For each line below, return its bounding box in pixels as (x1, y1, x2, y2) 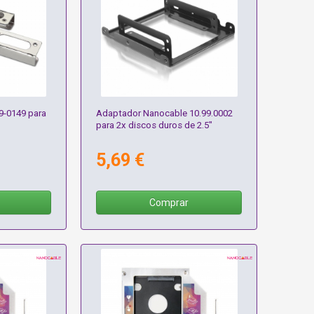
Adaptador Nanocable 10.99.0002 (96, 108, 233, 119)
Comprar (149, 197, 189, 209)
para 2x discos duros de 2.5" (96, 120, 213, 131)
